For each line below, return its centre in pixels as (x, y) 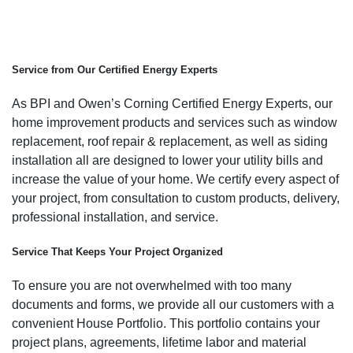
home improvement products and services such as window (175, 122)
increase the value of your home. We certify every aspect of (175, 179)
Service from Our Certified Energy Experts (115, 69)
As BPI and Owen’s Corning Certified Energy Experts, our (172, 103)
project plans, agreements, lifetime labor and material (159, 343)
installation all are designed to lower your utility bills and (167, 160)
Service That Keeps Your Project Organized (117, 252)
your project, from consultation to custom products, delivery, (176, 198)
